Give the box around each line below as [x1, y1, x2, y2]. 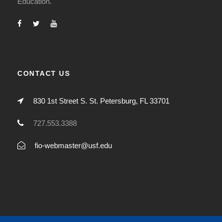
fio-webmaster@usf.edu [35, 141, 112, 150]
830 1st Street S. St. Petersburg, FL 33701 [33, 97, 169, 106]
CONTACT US [17, 69, 70, 78]
